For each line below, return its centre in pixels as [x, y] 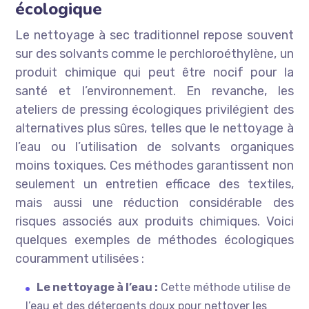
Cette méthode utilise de [225, 288]
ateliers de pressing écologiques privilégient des [154, 110]
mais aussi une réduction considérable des [154, 203]
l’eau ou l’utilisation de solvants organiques [154, 147]
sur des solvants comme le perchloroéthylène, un [154, 54]
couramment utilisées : [80, 259]
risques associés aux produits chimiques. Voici [154, 222]
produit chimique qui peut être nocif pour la [154, 73]
